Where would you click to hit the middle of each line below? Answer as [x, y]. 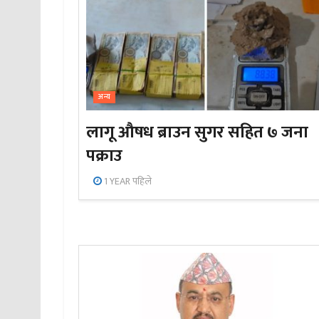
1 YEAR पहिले [127, 182]
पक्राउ [105, 156]
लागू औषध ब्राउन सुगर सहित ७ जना [197, 133]
